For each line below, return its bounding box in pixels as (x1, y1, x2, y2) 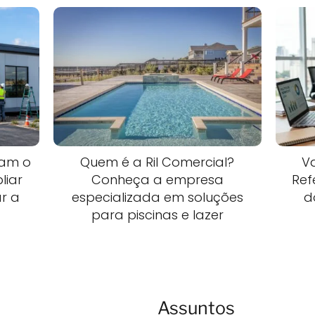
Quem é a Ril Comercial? (80, 153, 235, 172)
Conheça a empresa (91, 171, 224, 189)
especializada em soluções (71, 188, 243, 207)
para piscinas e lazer (91, 206, 224, 224)
